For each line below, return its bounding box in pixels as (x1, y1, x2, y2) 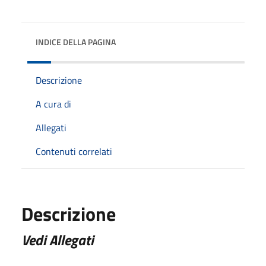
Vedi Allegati (21, 229, 94, 251)
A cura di (36, 96, 71, 111)
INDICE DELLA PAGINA (36, 35, 116, 48)
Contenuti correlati (36, 144, 112, 159)
